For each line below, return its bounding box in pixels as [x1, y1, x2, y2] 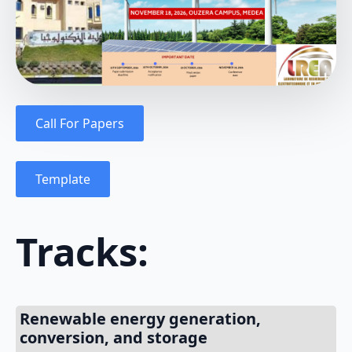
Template [35, 170, 90, 188]
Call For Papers [35, 114, 124, 132]
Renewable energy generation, [20, 307, 261, 329]
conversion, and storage [20, 326, 207, 348]
